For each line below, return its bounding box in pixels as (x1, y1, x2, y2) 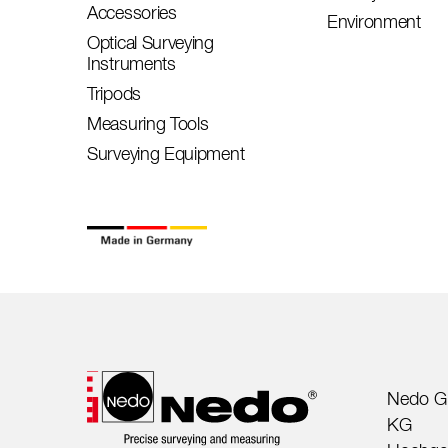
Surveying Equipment (87, 143, 245, 164)
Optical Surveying (87, 32, 214, 53)
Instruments (87, 53, 176, 74)
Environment (327, 11, 421, 32)
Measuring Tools (87, 113, 209, 134)
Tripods (87, 83, 141, 104)
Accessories (87, 2, 177, 23)
